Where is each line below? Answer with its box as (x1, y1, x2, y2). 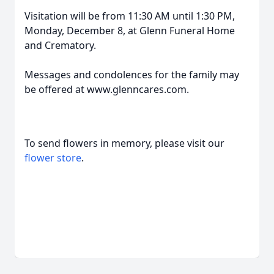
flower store (24, 151, 81, 165)
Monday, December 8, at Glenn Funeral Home (24, 24, 235, 37)
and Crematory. (24, 39, 96, 52)
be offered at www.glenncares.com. (24, 83, 189, 96)
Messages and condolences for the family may (24, 68, 239, 81)
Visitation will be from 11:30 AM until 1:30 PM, (24, 9, 235, 23)
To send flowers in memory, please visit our (24, 136, 224, 150)
